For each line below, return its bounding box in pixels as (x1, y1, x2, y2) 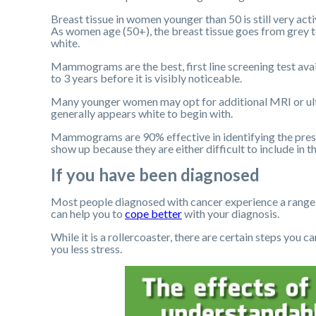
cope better (125, 206, 182, 220)
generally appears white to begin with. (51, 106, 233, 120)
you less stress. (51, 241, 122, 255)
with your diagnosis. (182, 206, 279, 220)
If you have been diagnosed (51, 164, 260, 185)
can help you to (51, 206, 125, 220)
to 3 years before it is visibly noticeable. (51, 71, 242, 85)
